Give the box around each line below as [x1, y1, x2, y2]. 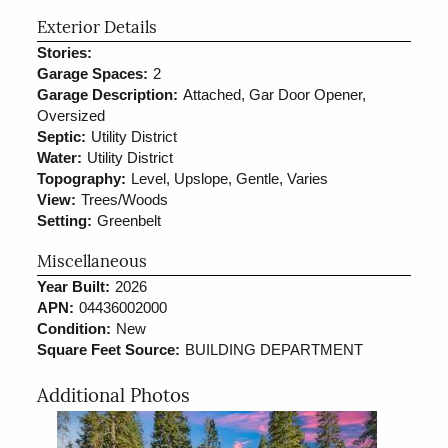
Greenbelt [97, 211, 162, 229]
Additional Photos [37, 387, 191, 407]
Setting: [37, 211, 93, 229]
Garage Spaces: [37, 64, 149, 82]
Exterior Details [37, 20, 158, 37]
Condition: [37, 319, 112, 337]
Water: [37, 148, 83, 166]
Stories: [37, 43, 93, 61]
